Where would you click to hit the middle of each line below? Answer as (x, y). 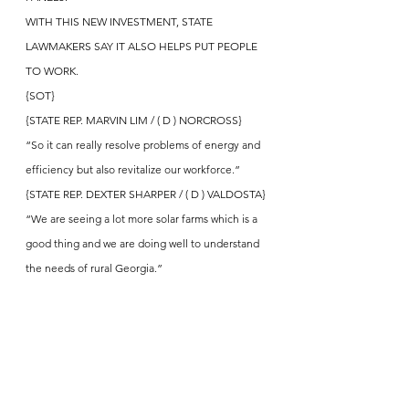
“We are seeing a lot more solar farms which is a (143, 218)
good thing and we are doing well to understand (144, 243)
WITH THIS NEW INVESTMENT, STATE (121, 21)
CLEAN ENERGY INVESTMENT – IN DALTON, (137, 391)
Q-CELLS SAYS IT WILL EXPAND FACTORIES (135, 317)
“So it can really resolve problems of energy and (144, 144)
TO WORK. (52, 70)
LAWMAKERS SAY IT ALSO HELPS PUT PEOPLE (143, 46)
